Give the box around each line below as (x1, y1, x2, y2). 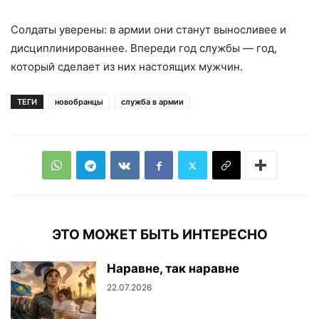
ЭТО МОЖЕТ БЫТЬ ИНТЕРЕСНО (51, 226, 268, 244)
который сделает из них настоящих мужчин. (11, 60, 243, 74)
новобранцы (55, 97, 103, 108)
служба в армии (121, 97, 184, 108)
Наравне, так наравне (107, 261, 239, 276)
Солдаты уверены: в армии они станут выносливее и (11, 23, 286, 37)
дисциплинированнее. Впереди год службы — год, (11, 41, 277, 56)
